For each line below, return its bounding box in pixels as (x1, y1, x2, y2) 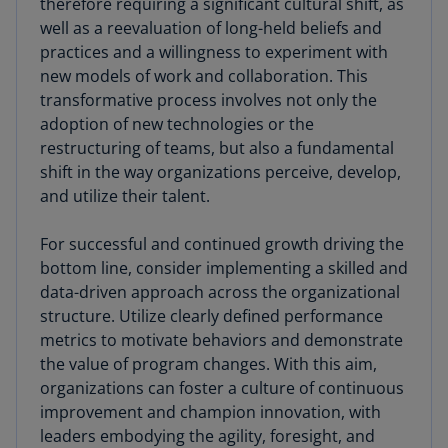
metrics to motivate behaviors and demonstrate (40, 328, 403, 351)
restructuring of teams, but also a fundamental (40, 136, 394, 159)
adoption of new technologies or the (40, 112, 314, 135)
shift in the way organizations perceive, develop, (40, 160, 401, 183)
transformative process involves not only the (40, 88, 377, 111)
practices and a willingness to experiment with (40, 40, 388, 63)
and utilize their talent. (40, 184, 210, 207)
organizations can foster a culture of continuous (40, 376, 404, 399)
